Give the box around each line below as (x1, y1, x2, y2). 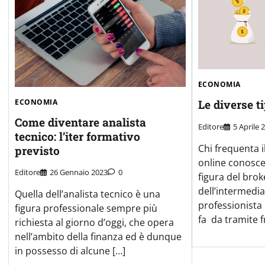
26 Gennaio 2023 (50, 167, 108, 178)
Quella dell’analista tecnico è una (15, 188, 160, 201)
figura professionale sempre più (15, 202, 157, 215)
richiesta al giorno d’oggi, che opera (15, 216, 174, 230)
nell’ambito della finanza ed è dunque (15, 230, 182, 244)
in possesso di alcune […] (15, 244, 125, 258)
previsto (15, 143, 60, 158)
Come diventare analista (15, 114, 146, 130)
